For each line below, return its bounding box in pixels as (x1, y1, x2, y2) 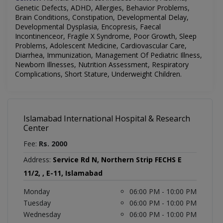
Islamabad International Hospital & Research (23, 113, 190, 124)
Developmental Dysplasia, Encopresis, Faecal (15, 22, 161, 32)
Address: (23, 155, 51, 165)
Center (23, 122, 49, 134)
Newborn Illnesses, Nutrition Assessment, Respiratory (15, 60, 189, 70)
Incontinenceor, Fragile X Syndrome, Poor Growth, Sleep (15, 31, 197, 41)
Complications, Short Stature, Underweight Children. (15, 69, 182, 79)
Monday (23, 187, 50, 197)
